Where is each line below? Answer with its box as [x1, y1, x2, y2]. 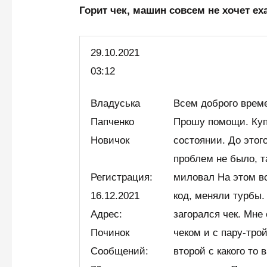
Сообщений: [91, 245, 149, 257]
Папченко [91, 116, 135, 128]
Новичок [91, 134, 136, 146]
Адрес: [91, 208, 123, 220]
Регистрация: [91, 171, 153, 183]
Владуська [91, 97, 141, 109]
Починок [91, 226, 130, 238]
